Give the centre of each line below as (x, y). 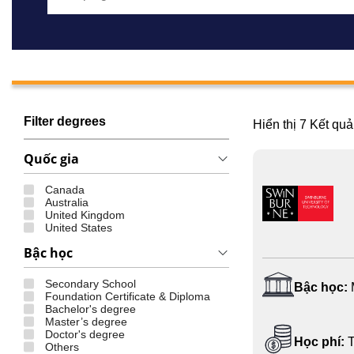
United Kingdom (85, 215)
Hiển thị (276, 124)
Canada (65, 189)
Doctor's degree (85, 334)
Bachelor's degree (90, 309)
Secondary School (90, 283)
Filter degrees (65, 121)
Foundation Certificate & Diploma (128, 296)
